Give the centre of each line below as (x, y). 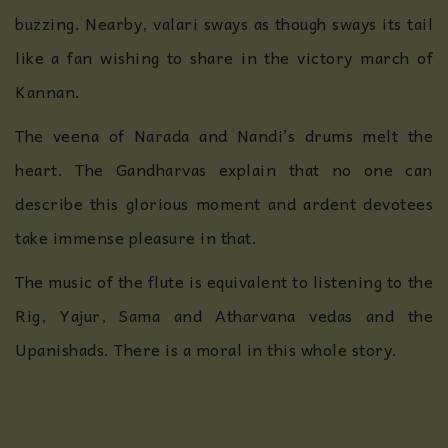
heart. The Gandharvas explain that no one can (224, 169)
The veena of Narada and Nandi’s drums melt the (224, 135)
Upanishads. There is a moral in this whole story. (208, 349)
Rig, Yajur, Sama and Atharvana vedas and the (224, 315)
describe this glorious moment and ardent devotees (224, 203)
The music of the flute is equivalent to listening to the (224, 281)
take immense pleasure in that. (136, 237)
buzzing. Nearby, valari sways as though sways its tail (224, 23)
